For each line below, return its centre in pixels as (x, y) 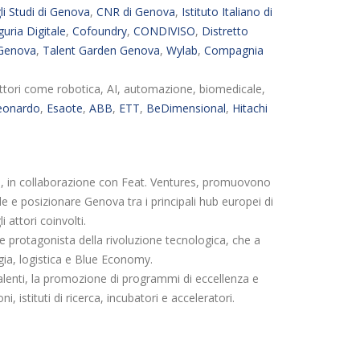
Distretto (225, 31)
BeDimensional (186, 108)
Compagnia (234, 50)
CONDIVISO (164, 31)
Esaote (65, 108)
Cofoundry (100, 31)
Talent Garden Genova (101, 50)
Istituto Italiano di (227, 12)
